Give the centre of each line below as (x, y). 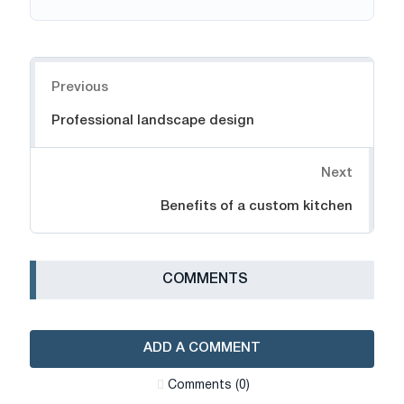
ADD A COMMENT (202, 349)
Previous (80, 88)
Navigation (67, 67)
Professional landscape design (153, 121)
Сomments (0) (208, 386)
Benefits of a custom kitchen (257, 207)
